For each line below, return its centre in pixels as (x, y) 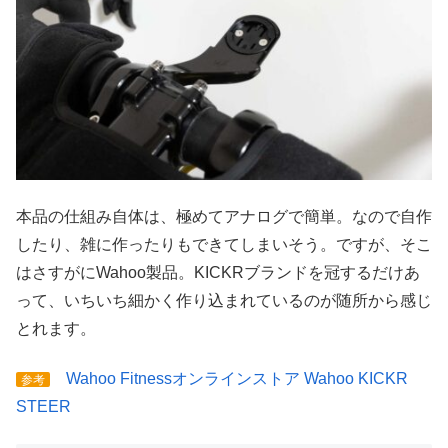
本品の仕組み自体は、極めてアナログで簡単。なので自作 (224, 216)
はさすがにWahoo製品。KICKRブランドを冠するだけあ (218, 272)
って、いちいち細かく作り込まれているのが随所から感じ (224, 300)
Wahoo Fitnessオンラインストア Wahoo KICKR (237, 379)
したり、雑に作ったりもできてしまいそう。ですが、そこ (224, 244)
